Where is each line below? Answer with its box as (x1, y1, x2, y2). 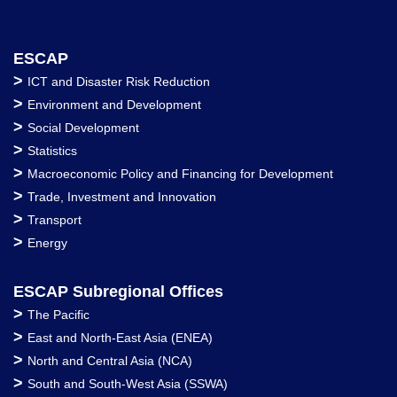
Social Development (27, 121, 139, 136)
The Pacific (27, 307, 90, 323)
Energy (27, 236, 67, 251)
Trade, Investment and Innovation (27, 190, 216, 205)
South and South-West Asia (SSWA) (27, 377, 228, 392)
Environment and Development (27, 97, 201, 113)
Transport (27, 213, 82, 228)
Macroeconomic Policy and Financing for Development (27, 167, 333, 182)
